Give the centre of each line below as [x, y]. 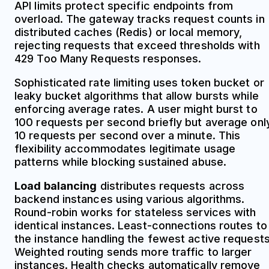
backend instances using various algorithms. [130, 199]
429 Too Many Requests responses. [108, 58]
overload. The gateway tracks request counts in [140, 19]
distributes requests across [171, 186]
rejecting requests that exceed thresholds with [137, 45]
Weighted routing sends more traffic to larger [133, 252]
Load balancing [56, 186]
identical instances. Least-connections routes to [141, 225]
